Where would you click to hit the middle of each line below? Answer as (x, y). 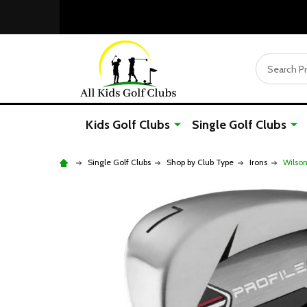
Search (271, 61)
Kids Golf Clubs (128, 125)
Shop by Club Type (200, 162)
